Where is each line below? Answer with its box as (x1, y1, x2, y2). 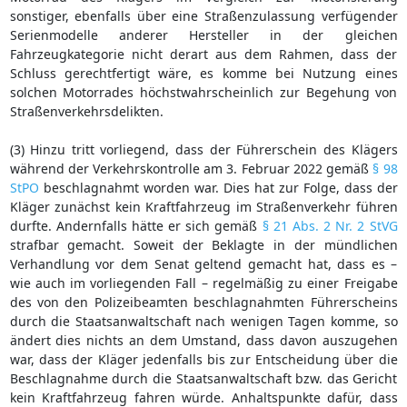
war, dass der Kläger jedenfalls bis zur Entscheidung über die (9, 350, 398, 368)
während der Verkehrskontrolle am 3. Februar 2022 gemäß (9, 159, 373, 177)
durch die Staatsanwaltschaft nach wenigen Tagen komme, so (9, 312, 398, 330)
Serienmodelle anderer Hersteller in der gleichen (9, 25, 398, 44)
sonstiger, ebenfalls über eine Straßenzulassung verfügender (9, 6, 398, 25)
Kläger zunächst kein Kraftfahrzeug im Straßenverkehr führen (9, 197, 398, 215)
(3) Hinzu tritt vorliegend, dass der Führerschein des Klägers (9, 140, 398, 158)
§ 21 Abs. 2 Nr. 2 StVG (262, 216, 398, 234)
